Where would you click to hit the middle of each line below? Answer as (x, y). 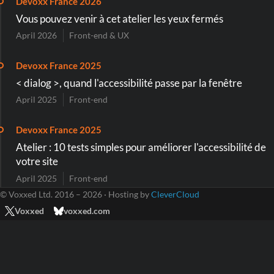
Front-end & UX (99, 36)
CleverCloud (175, 194)
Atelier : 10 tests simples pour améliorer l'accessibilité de (141, 147)
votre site (37, 161)
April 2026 (36, 36)
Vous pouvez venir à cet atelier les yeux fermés (120, 18)
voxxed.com (87, 211)
